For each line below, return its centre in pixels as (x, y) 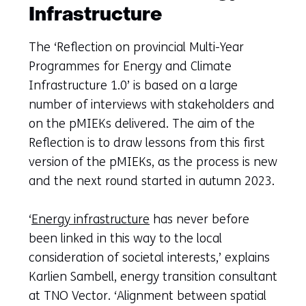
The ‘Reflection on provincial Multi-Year (136, 47)
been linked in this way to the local (125, 238)
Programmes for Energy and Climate (130, 66)
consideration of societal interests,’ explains (149, 257)
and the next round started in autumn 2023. (152, 181)
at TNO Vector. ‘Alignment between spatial (148, 295)
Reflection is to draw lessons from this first (147, 142)
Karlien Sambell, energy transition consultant (153, 276)
